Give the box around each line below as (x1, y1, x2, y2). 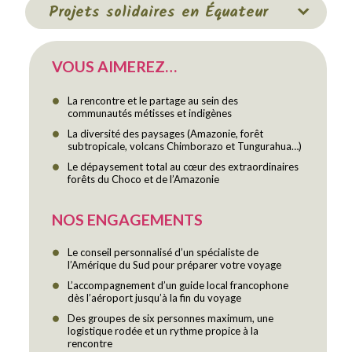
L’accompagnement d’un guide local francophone (68, 279, 289, 292)
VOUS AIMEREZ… (52, 57, 178, 76)
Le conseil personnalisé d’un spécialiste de (68, 246, 259, 259)
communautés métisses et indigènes (68, 106, 233, 119)
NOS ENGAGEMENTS (52, 211, 203, 229)
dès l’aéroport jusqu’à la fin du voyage (68, 291, 242, 305)
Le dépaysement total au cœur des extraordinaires (68, 159, 299, 173)
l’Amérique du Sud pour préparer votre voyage (68, 258, 282, 272)
